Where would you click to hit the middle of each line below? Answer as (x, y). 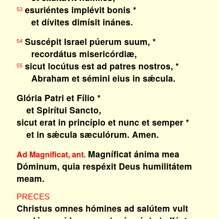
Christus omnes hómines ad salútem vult (102, 208)
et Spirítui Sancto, (59, 110)
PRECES (33, 197)
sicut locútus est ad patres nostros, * (100, 66)
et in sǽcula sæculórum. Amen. (88, 134)
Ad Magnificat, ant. (51, 154)
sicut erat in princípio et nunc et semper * (103, 122)
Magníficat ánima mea (133, 154)
